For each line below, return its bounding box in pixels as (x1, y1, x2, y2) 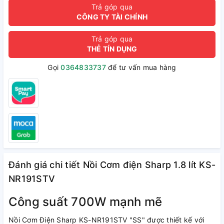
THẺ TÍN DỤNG (86, 44, 137, 53)
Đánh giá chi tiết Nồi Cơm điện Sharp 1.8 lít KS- (8, 159, 215, 170)
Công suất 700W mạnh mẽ (8, 194, 162, 209)
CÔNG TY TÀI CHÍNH (76, 12, 148, 21)
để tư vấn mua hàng (105, 63, 176, 71)
